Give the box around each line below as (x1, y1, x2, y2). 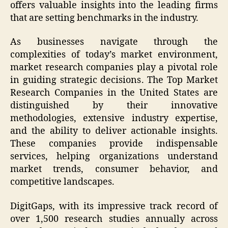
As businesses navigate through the (10, 36, 218, 48)
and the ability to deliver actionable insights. (10, 125, 218, 137)
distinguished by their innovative (10, 100, 218, 112)
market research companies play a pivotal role (10, 62, 218, 74)
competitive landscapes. (10, 176, 115, 188)
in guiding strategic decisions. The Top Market (10, 74, 218, 87)
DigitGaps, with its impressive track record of (10, 200, 218, 212)
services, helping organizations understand (10, 151, 218, 163)
